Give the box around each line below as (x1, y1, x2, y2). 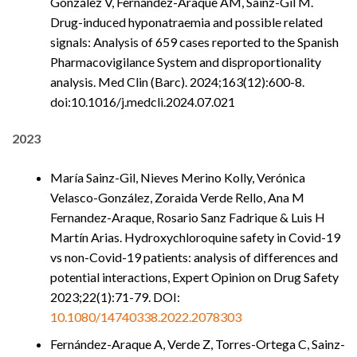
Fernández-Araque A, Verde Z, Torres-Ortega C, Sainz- (50, 336, 345, 352)
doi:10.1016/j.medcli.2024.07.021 (50, 93, 235, 109)
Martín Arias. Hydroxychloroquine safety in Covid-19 (50, 229, 340, 245)
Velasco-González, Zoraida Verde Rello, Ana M (50, 189, 304, 205)
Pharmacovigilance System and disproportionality (50, 53, 321, 69)
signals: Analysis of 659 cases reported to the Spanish (50, 33, 339, 49)
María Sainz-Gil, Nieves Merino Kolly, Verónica (50, 169, 305, 185)
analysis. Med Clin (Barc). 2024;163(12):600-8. (50, 73, 304, 89)
